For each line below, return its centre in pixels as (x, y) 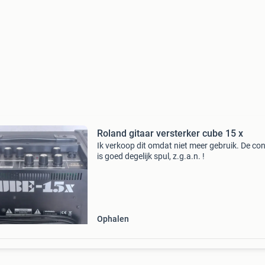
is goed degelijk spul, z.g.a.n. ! (151, 156)
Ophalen (113, 219)
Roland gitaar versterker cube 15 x (170, 133)
